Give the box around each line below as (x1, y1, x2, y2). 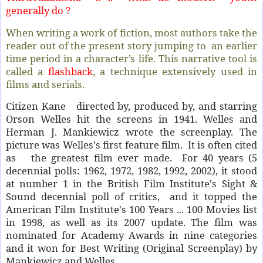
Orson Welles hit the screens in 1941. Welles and (6, 112, 257, 126)
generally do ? (6, 3, 70, 17)
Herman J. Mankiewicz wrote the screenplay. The (6, 125, 257, 139)
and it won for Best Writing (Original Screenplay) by (6, 241, 257, 255)
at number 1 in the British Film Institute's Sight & (6, 177, 257, 191)
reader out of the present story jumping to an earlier (6, 38, 257, 52)
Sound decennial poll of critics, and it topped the (6, 190, 257, 204)
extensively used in (162, 64, 258, 78)
